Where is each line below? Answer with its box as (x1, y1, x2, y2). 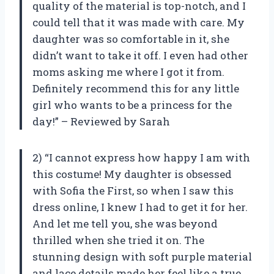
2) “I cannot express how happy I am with (32, 150, 250, 165)
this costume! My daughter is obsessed (32, 167, 232, 182)
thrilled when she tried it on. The (32, 233, 204, 248)
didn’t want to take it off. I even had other (32, 48, 248, 63)
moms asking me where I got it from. (32, 65, 224, 80)
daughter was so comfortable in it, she (32, 32, 229, 46)
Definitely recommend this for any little (32, 81, 239, 96)
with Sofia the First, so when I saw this (32, 183, 234, 198)
